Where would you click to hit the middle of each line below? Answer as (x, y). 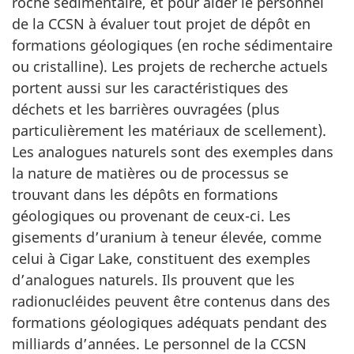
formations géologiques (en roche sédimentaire (172, 45)
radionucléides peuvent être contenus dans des (171, 301)
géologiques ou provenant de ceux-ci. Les (151, 215)
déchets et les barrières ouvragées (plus (146, 109)
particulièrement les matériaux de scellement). (169, 130)
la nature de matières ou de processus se (150, 173)
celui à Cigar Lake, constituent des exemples (161, 258)
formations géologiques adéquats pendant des (169, 322)
